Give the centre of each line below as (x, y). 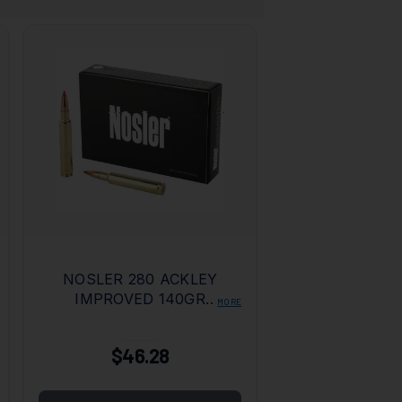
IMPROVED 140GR (140, 299)
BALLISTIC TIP (140, 319)
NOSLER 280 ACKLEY (140, 280)
